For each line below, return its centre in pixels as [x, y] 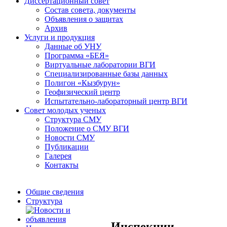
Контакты [62, 165]
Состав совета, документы [90, 10]
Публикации [67, 147]
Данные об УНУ [73, 46]
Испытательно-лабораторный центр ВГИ [116, 101]
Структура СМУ [73, 119]
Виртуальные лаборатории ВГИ [100, 65]
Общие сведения [55, 192]
